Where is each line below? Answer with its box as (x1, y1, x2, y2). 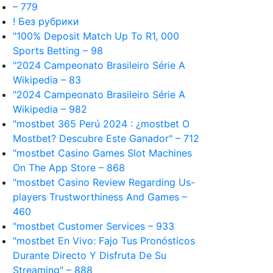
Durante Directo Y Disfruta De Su (13, 249, 166, 261)
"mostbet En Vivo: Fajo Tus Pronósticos (13, 235, 195, 247)
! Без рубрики (13, 15, 79, 27)
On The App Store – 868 (13, 161, 125, 174)
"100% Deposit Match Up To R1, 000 (13, 30, 179, 42)
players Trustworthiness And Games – (13, 191, 187, 203)
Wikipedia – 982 (13, 103, 87, 115)
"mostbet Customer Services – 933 (13, 220, 174, 232)
